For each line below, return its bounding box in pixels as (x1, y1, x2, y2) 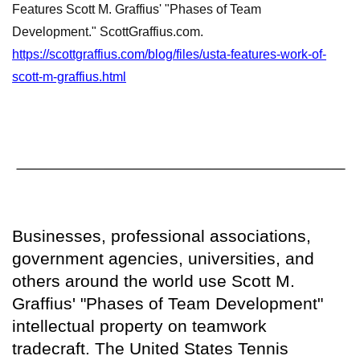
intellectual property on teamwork (12, 316, 267, 335)
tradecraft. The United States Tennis (12, 338, 288, 358)
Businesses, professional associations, (12, 226, 311, 245)
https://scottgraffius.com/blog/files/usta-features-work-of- (12, 47, 326, 62)
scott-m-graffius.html (12, 70, 126, 84)
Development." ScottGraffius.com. (12, 25, 203, 39)
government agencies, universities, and (12, 248, 314, 268)
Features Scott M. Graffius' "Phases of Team (12, 2, 261, 17)
